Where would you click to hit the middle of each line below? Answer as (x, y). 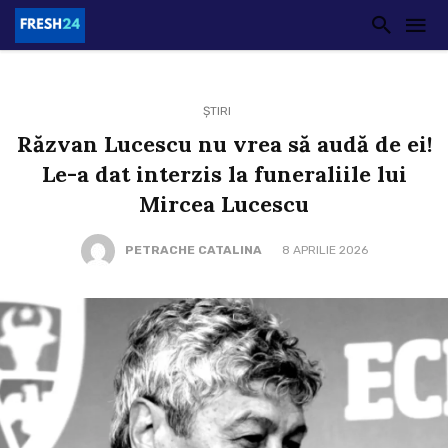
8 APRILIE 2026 (324, 250)
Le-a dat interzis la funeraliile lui (224, 174)
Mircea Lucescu (224, 204)
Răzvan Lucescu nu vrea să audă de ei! (224, 144)
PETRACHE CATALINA (193, 250)
